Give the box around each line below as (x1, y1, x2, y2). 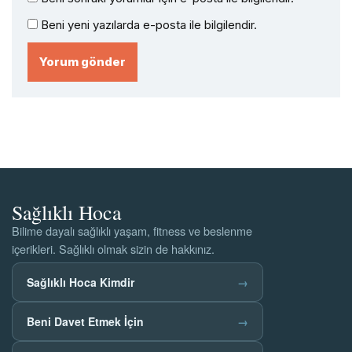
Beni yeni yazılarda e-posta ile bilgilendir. (41, 17, 257, 32)
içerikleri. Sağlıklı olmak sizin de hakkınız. (12, 240, 214, 257)
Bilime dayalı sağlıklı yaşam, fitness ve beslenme (12, 222, 252, 239)
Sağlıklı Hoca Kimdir (27, 274, 134, 290)
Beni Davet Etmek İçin (27, 313, 144, 329)
